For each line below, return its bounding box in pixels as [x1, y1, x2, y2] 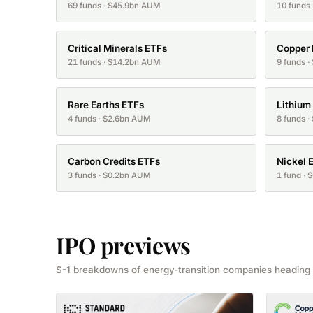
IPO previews [56, 230, 191, 261]
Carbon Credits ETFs [68, 156, 160, 168]
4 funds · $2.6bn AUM [68, 114, 151, 124]
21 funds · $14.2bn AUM [68, 57, 161, 68]
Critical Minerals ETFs [68, 43, 167, 54]
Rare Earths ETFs [68, 99, 144, 111]
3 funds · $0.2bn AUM [68, 170, 151, 181]
